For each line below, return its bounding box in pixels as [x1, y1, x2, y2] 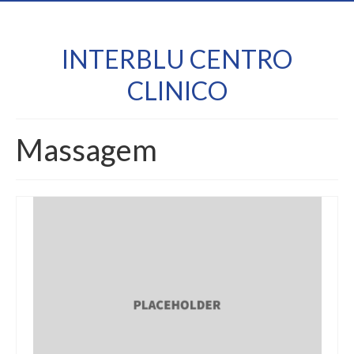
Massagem [16, 131, 157, 168]
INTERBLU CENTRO [62, 43, 292, 74]
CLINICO [126, 75, 228, 106]
